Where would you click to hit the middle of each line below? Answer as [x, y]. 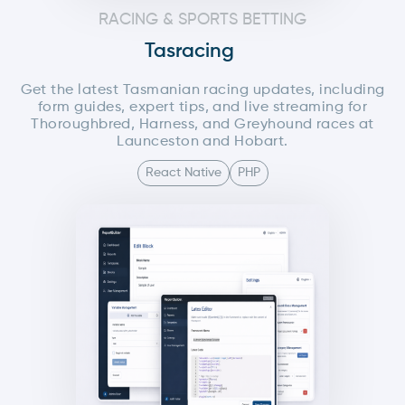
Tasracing [189, 52]
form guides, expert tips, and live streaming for [202, 108]
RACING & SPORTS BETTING [202, 20]
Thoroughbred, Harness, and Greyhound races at [202, 125]
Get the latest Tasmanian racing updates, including [202, 91]
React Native [183, 173]
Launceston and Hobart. [202, 142]
